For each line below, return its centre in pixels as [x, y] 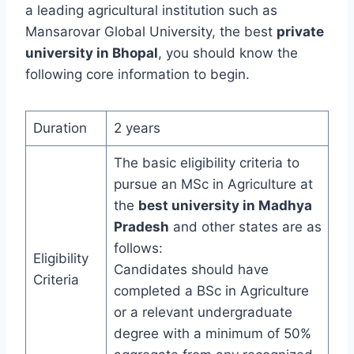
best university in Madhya [225, 206]
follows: [138, 249]
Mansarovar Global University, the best [151, 32]
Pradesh [141, 227]
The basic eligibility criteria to [206, 163]
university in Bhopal [92, 53]
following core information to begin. [137, 75]
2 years [137, 128]
